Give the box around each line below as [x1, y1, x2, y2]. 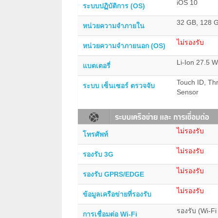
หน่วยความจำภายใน [83, 21, 145, 30]
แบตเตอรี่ [83, 61, 110, 70]
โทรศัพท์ [83, 130, 108, 138]
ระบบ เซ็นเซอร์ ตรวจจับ [83, 81, 155, 90]
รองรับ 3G [83, 150, 113, 158]
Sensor [177, 88, 199, 96]
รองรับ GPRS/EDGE [83, 170, 144, 178]
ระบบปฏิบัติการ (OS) [83, 1, 145, 10]
